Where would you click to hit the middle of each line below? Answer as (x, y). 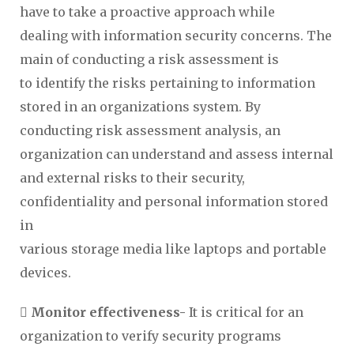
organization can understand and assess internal (177, 154)
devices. (45, 273)
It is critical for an (246, 312)
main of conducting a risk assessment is (149, 59)
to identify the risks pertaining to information (168, 83)
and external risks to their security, (132, 178)
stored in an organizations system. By (140, 107)
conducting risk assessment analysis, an (150, 130)
